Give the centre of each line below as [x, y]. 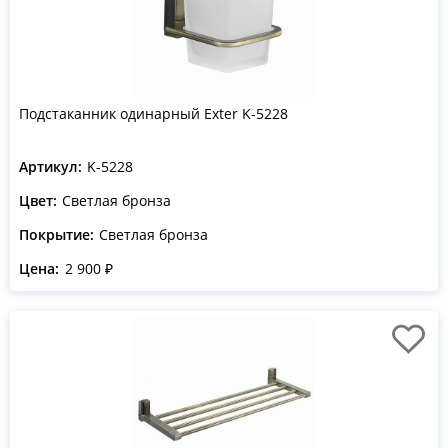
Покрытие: [56, 234]
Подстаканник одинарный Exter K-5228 [153, 113]
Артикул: [50, 166]
